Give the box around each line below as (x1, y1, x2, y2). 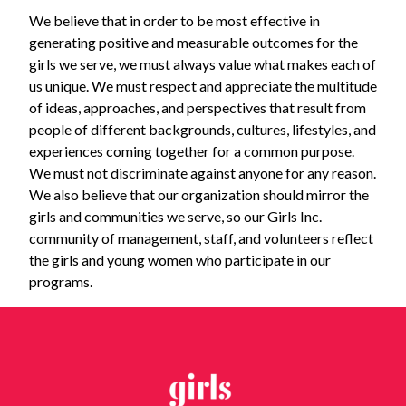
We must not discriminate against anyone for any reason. (29, 163, 376, 181)
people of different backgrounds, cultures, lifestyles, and (29, 120, 376, 138)
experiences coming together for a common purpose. (29, 141, 354, 159)
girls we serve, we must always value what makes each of (29, 54, 376, 72)
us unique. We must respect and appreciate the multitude (29, 76, 377, 94)
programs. (29, 272, 92, 290)
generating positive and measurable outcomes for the (29, 33, 358, 51)
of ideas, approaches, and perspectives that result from (29, 98, 366, 116)
